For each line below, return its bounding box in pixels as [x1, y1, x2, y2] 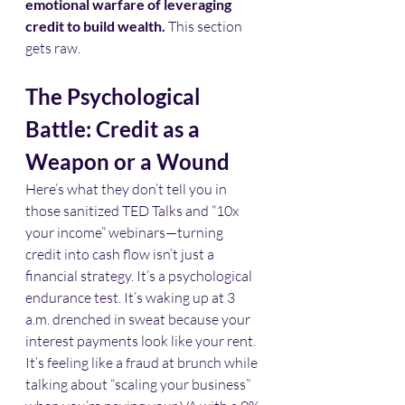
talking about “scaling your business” [25, 374, 253, 393]
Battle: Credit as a [25, 115, 204, 142]
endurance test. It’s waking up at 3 [25, 287, 238, 306]
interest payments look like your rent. [25, 331, 259, 350]
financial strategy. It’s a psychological [25, 266, 255, 285]
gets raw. [25, 38, 80, 57]
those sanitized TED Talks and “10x [25, 201, 241, 220]
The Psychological [25, 82, 205, 109]
